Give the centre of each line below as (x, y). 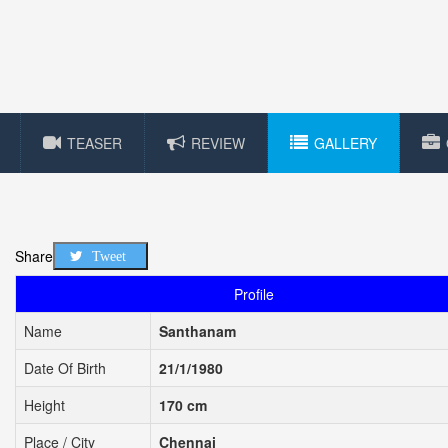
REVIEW (218, 142)
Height (44, 404)
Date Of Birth (65, 367)
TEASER (94, 142)
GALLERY (345, 142)
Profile (253, 293)
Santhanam (197, 330)
